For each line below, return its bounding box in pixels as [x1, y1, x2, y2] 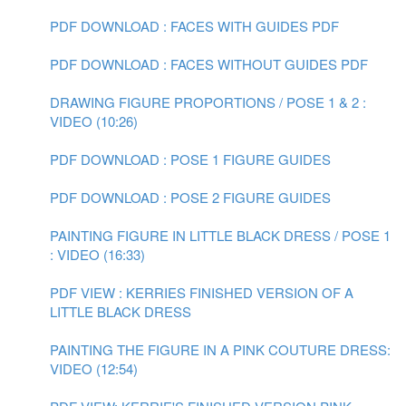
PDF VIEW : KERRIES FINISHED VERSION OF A [50, 283, 353, 302]
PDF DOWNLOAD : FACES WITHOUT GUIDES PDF [50, 54, 368, 73]
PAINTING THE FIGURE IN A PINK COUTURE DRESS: [50, 340, 391, 359]
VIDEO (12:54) [50, 359, 138, 378]
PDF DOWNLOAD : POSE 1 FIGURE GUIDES [50, 150, 331, 169]
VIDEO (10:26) [50, 111, 138, 130]
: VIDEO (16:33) [50, 245, 145, 264]
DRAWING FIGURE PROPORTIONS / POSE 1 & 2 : [50, 92, 366, 111]
